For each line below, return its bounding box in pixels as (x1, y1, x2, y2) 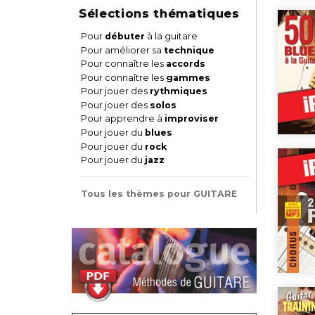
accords (166, 58, 205, 70)
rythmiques (150, 86, 207, 97)
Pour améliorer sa (81, 44, 164, 56)
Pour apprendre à (81, 113, 165, 124)
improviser (165, 113, 219, 124)
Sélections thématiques (79, 6, 240, 20)
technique (164, 44, 214, 56)
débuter (105, 31, 145, 42)
